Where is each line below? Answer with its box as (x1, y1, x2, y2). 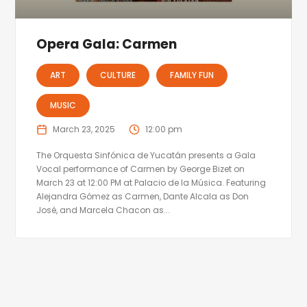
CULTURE (100, 69, 136, 81)
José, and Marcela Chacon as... (36, 204, 171, 216)
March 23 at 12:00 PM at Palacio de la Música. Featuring (36, 176, 267, 188)
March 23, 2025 (53, 123, 116, 135)
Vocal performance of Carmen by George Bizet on (36, 162, 245, 175)
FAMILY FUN (170, 69, 214, 81)
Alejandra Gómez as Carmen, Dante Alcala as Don (36, 190, 249, 202)
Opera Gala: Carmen (36, 34, 177, 53)
